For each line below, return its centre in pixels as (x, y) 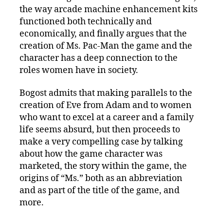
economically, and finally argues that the (103, 34)
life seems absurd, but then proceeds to (100, 130)
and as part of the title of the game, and (100, 191)
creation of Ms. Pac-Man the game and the (106, 46)
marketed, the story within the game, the (103, 166)
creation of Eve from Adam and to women (106, 106)
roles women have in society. (79, 70)
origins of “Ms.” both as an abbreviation (101, 179)
